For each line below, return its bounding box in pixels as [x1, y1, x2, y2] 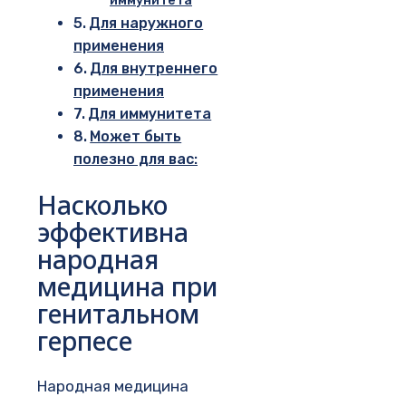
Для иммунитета [88, 104, 212, 122]
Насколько [37, 188, 168, 223]
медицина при [37, 269, 217, 304]
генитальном [37, 296, 199, 332]
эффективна [37, 215, 188, 250]
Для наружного [89, 14, 204, 32]
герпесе [37, 324, 132, 359]
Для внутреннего [90, 59, 218, 77]
